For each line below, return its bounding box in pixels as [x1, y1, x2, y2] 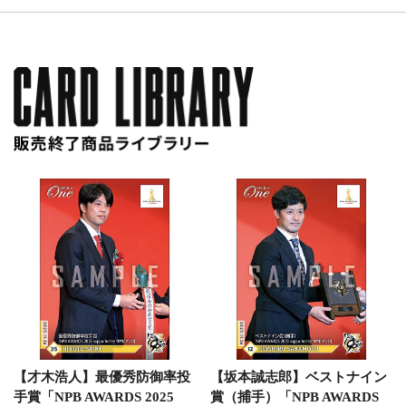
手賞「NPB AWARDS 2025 [14, 389, 174, 404]
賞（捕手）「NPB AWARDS [209, 389, 379, 404]
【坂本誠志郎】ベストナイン [209, 369, 387, 384]
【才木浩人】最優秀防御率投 [14, 369, 190, 384]
